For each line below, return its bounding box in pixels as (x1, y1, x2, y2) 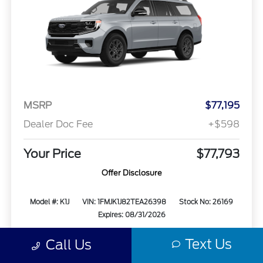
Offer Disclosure (101, 168, 162, 178)
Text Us (184, 236, 232, 252)
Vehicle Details (107, 237, 156, 246)
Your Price (23, 147, 81, 161)
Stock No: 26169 (179, 198, 234, 207)
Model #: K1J (29, 198, 69, 207)
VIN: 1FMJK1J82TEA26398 (82, 198, 166, 207)
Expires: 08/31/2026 (97, 211, 166, 220)
